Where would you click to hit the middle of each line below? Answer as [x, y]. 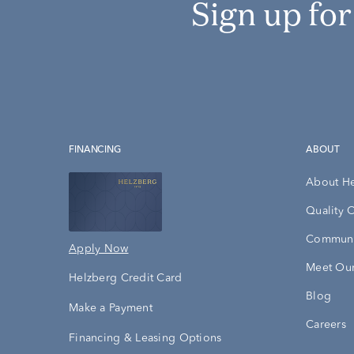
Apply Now [99, 249]
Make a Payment [111, 309]
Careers [326, 325]
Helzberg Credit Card [126, 279]
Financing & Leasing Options [145, 339]
